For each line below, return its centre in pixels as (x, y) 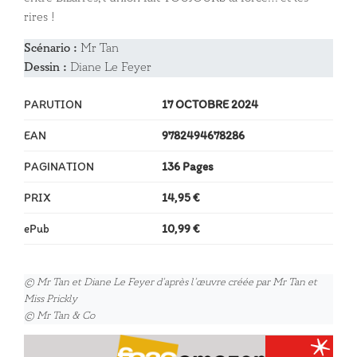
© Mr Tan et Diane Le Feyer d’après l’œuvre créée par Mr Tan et (171, 282)
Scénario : (52, 48)
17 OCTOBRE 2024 (210, 104)
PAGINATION (59, 166)
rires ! (39, 17)
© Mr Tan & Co (59, 316)
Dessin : (47, 67)
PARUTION (53, 104)
